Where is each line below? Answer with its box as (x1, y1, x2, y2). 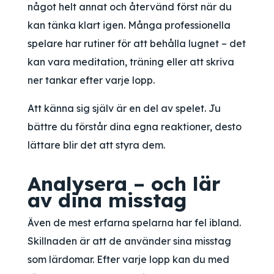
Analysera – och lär (28, 171, 221, 196)
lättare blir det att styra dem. (28, 139, 165, 151)
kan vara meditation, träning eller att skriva (28, 56, 234, 68)
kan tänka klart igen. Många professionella (28, 19, 231, 31)
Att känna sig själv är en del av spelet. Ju (28, 102, 221, 114)
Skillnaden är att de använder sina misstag (28, 235, 231, 247)
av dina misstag (28, 188, 187, 212)
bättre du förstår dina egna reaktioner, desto (28, 120, 242, 133)
